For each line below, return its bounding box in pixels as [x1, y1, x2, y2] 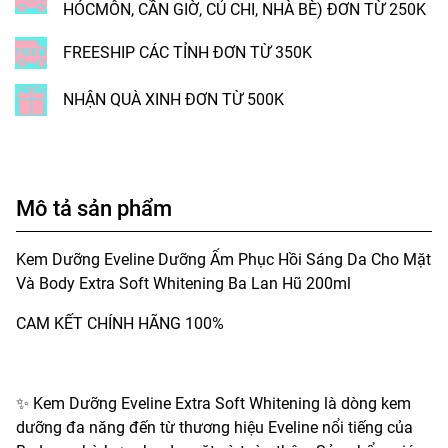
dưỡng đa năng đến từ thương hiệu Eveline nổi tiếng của [16, 417, 413, 437]
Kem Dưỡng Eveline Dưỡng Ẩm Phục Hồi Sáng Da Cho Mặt [16, 249, 431, 269]
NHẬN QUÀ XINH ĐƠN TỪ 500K [63, 89, 284, 109]
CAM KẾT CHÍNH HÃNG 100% [16, 313, 224, 333]
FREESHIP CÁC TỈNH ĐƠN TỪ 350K [63, 42, 312, 62]
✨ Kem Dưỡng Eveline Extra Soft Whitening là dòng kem [16, 393, 411, 413]
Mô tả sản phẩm [16, 194, 172, 221]
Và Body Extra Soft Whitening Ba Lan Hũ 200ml [16, 273, 351, 293]
